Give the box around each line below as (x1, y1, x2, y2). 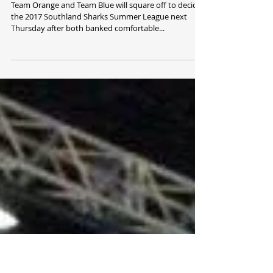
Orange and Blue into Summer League (11, 13, 203, 30)
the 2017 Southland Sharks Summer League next (11, 66, 187, 77)
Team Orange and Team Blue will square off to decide (11, 54, 202, 65)
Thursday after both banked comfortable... (11, 77, 165, 88)
